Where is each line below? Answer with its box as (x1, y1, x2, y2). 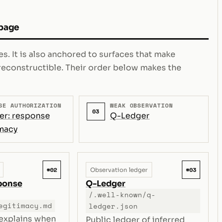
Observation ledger (90, 166, 148, 173)
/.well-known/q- (88, 190, 156, 200)
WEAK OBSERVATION (110, 101, 173, 110)
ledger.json (88, 201, 138, 212)
